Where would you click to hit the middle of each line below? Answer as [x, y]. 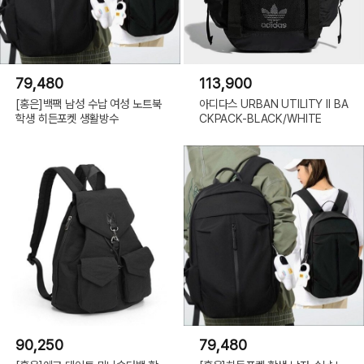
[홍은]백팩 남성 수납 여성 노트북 [89, 103]
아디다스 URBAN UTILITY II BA [273, 103]
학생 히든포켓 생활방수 [67, 118]
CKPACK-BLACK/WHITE [260, 118]
